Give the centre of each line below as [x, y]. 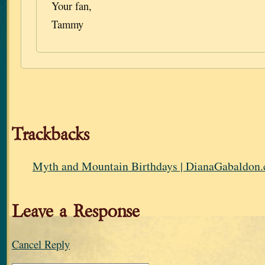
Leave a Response [76, 212]
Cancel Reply [41, 244]
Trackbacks [51, 135]
